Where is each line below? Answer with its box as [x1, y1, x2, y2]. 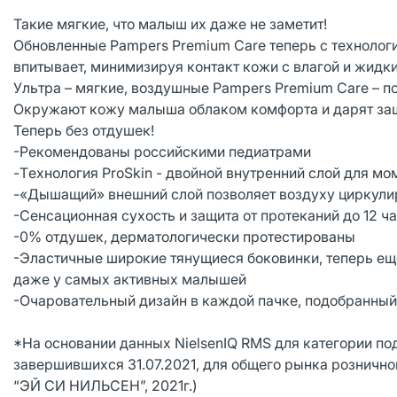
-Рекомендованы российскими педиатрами [13, 143, 315, 160]
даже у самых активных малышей [13, 270, 250, 288]
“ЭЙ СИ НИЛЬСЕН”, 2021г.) [13, 377, 198, 394]
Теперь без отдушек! [13, 121, 158, 139]
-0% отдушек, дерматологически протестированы [13, 228, 359, 245]
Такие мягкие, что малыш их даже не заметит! [13, 15, 327, 33]
